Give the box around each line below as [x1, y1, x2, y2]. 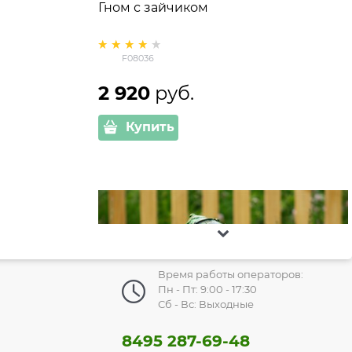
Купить [125, 119, 174, 135]
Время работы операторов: [157, 267, 303, 280]
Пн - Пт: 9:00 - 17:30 [157, 282, 257, 295]
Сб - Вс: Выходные [157, 297, 254, 310]
